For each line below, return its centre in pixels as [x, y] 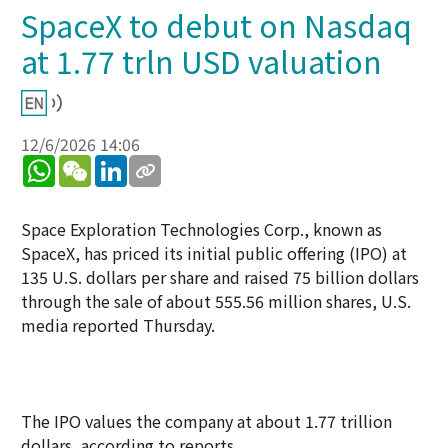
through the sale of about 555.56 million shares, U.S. [216, 301]
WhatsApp [92, 163]
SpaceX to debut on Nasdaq [216, 25]
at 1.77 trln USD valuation [201, 61]
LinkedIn [159, 163]
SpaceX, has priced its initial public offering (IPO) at [214, 253]
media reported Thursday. [118, 325]
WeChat [119, 163]
